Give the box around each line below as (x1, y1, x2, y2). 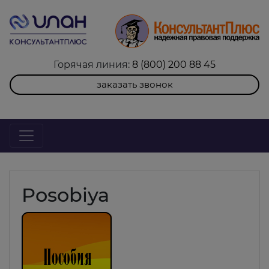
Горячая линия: (53, 58, 132, 70)
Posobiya (22, 183, 109, 207)
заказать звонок (96, 78, 173, 90)
